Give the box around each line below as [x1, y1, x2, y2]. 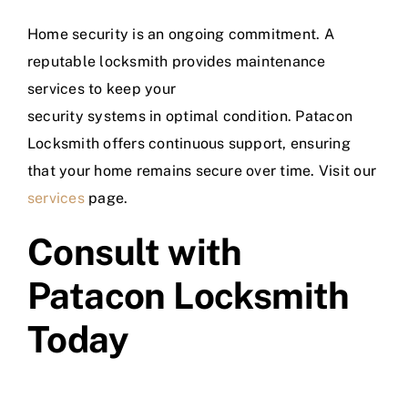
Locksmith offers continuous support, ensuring [27, 135, 351, 153]
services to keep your [27, 80, 177, 98]
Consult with [27, 230, 242, 274]
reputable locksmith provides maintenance [27, 53, 326, 71]
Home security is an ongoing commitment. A [27, 25, 334, 44]
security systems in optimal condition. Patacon [27, 107, 353, 126]
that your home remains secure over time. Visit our [27, 162, 376, 180]
